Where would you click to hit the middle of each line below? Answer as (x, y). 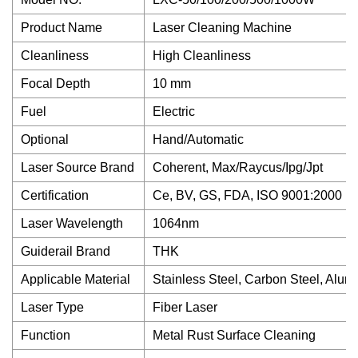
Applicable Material (76, 279)
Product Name (62, 28)
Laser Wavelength (72, 223)
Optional (45, 139)
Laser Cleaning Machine (222, 28)
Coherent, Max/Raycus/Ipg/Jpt (238, 167)
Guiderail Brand (66, 251)
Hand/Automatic (198, 139)
